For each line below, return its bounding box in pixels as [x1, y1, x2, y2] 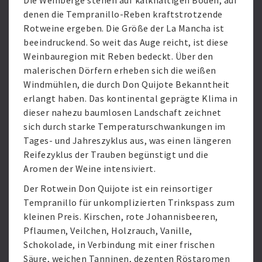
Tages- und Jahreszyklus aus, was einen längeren [23, 135, 232, 146]
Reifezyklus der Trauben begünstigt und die [23, 149, 208, 160]
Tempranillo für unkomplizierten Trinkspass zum [23, 196, 235, 208]
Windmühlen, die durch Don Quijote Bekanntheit [23, 78, 230, 90]
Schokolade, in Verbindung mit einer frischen [23, 239, 215, 250]
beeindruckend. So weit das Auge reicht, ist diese [23, 36, 229, 48]
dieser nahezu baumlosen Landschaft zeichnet [23, 106, 222, 118]
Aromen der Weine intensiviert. [23, 163, 156, 174]
